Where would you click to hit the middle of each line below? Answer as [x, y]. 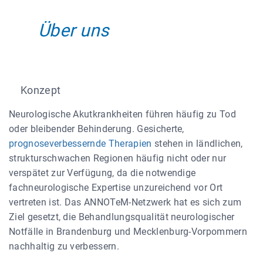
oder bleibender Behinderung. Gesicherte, [97, 129]
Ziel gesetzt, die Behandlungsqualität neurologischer [122, 217]
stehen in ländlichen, [197, 144]
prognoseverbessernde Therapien [80, 144]
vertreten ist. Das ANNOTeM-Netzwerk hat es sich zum [125, 202]
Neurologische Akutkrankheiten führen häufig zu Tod [123, 114]
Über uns [74, 30]
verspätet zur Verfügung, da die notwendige [102, 173]
